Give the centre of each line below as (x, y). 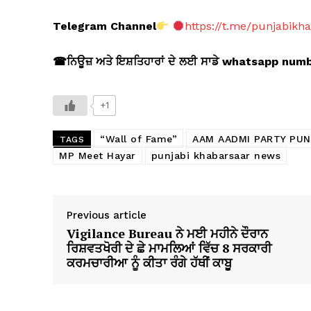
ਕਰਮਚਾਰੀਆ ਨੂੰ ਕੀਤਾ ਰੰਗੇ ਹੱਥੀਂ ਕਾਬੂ (149, 263)
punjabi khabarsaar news (216, 156)
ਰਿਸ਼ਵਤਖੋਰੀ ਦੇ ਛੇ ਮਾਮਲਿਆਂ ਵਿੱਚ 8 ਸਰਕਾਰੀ (169, 248)
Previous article (107, 216)
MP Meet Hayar (98, 156)
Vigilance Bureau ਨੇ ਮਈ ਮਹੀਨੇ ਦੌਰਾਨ (167, 234)
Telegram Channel (104, 26)
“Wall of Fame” (138, 139)
